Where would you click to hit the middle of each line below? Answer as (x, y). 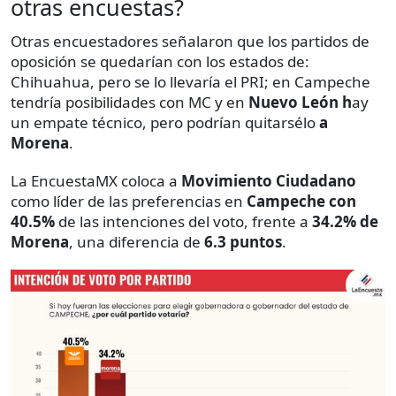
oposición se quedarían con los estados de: (160, 62)
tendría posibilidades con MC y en (129, 103)
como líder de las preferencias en (129, 202)
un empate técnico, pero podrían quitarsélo (163, 123)
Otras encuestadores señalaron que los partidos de (190, 42)
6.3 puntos (241, 242)
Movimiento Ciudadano (269, 181)
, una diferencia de (135, 242)
